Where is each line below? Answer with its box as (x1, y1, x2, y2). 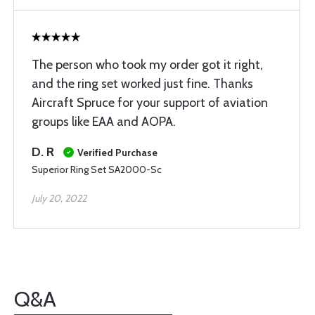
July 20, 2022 (32, 192, 86, 205)
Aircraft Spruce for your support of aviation (32, 95, 268, 110)
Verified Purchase (77, 146, 157, 159)
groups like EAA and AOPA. (32, 114, 176, 129)
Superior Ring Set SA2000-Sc (32, 163, 162, 176)
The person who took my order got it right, (32, 57, 263, 72)
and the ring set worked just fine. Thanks (32, 76, 253, 91)
